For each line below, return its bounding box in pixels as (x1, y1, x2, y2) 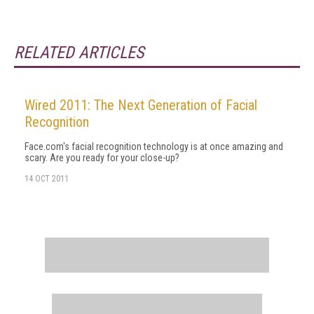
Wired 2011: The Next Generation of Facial (25, 97, 257, 114)
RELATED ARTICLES (14, 43, 144, 62)
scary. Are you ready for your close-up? (25, 152, 179, 163)
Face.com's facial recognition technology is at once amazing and (25, 141, 283, 152)
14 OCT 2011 (25, 174, 69, 184)
